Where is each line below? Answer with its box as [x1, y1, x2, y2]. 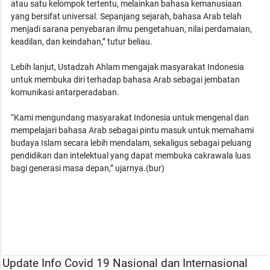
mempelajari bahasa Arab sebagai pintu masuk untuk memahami [11, 125, 254, 135]
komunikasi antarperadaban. [11, 87, 120, 97]
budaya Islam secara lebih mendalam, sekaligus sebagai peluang [11, 137, 252, 148]
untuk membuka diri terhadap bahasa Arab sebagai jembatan [11, 74, 240, 84]
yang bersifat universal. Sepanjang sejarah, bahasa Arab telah [11, 11, 242, 21]
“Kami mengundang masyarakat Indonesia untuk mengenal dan [11, 112, 250, 122]
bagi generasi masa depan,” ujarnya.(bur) [11, 163, 165, 173]
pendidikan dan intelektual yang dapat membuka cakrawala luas [11, 150, 251, 160]
